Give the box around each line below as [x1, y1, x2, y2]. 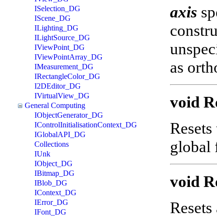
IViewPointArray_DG [34, 52, 103, 61]
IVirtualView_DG [34, 91, 90, 100]
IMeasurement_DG [34, 62, 93, 71]
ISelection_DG [34, 4, 80, 13]
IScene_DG [34, 14, 71, 22]
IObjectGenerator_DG [34, 110, 103, 119]
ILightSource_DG [34, 33, 90, 42]
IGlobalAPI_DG [34, 130, 86, 139]
